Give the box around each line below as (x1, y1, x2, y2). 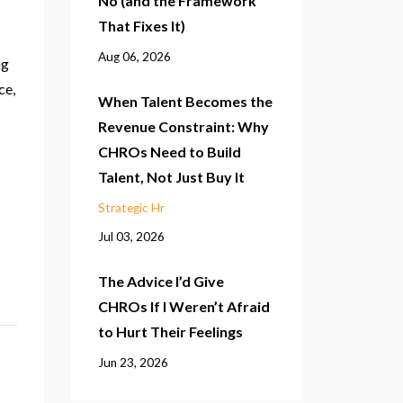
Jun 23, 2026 (97, 354, 168, 370)
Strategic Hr (97, 200, 165, 215)
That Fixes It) (97, 16, 185, 34)
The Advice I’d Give (97, 272, 224, 290)
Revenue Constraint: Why (97, 117, 269, 135)
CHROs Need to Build (97, 142, 241, 160)
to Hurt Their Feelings (97, 322, 243, 340)
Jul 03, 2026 (97, 228, 165, 244)
